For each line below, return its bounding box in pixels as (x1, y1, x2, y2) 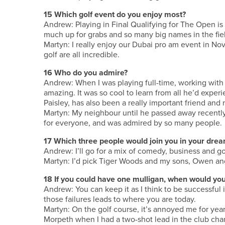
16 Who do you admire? (44, 67, 128, 78)
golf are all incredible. (44, 49, 120, 60)
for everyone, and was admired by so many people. (44, 117, 222, 129)
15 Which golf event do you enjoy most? (44, 9, 186, 20)
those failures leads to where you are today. (44, 193, 196, 205)
